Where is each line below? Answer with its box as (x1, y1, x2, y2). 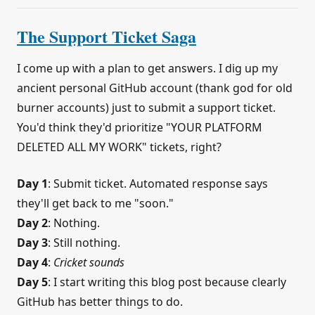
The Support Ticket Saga (17, 24, 196, 49)
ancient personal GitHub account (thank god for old (17, 80, 292, 96)
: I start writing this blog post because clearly (48, 274, 286, 290)
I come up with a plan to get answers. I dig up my (17, 60, 278, 77)
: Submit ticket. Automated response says (48, 176, 268, 192)
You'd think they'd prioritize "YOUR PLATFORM (17, 120, 262, 136)
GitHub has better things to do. (17, 294, 183, 310)
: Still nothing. (48, 235, 120, 251)
